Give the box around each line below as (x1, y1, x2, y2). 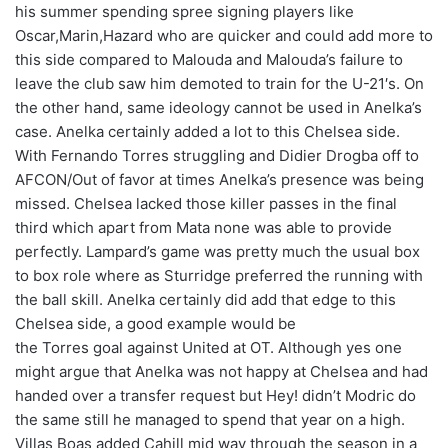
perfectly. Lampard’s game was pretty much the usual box (15, 242, 420, 262)
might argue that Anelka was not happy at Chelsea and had (15, 362, 428, 382)
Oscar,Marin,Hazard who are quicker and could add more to (15, 26, 433, 46)
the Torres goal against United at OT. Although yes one (15, 338, 402, 358)
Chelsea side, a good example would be (15, 314, 296, 334)
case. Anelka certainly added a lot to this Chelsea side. (15, 122, 400, 142)
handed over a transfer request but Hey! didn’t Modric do (15, 386, 416, 406)
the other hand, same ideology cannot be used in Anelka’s (15, 98, 422, 118)
